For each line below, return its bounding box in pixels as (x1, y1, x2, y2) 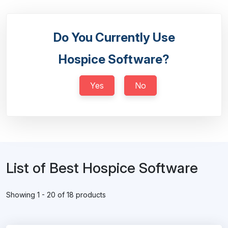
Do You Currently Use (53, 30, 175, 45)
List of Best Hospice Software (6, 159, 198, 177)
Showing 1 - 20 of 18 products (6, 190, 106, 199)
